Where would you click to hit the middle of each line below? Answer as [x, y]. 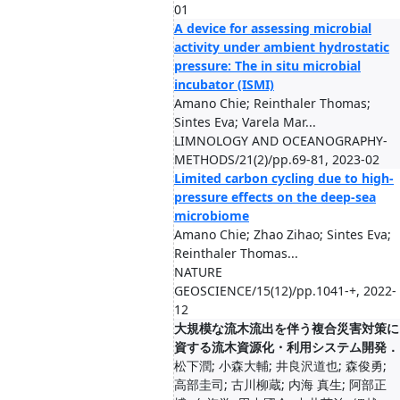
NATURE [198, 272]
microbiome [212, 216]
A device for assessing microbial [273, 28]
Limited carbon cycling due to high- [284, 178]
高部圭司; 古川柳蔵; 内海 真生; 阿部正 [280, 384]
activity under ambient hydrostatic [282, 47]
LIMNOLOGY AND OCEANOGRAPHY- [281, 141]
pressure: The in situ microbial [267, 66]
